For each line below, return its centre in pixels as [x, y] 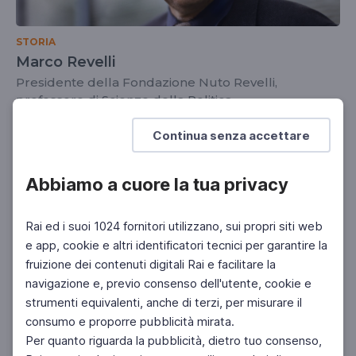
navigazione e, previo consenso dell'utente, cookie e [168, 283]
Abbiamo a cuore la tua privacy [157, 184]
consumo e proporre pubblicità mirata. [130, 321]
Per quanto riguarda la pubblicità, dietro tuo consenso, [174, 341]
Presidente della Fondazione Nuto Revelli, [147, 82]
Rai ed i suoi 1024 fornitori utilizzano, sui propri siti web [174, 226]
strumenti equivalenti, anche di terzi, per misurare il [164, 302]
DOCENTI [46, 125]
